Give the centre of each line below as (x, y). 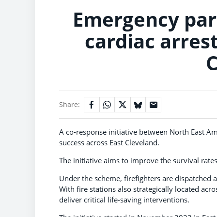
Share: (70, 104)
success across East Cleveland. (111, 142)
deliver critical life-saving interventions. (125, 199)
